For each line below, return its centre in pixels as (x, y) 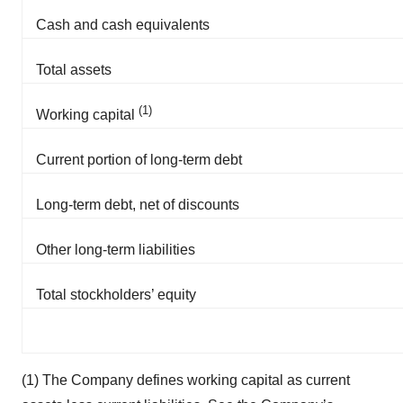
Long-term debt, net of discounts (138, 205)
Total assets (74, 70)
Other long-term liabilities (116, 250)
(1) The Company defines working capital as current (186, 380)
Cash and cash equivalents (123, 25)
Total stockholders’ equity (116, 295)
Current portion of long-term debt (139, 160)
